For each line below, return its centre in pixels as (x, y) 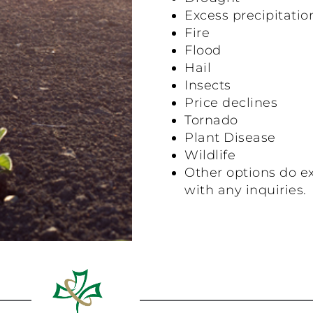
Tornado (211, 120)
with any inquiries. (246, 190)
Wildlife (210, 155)
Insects (208, 85)
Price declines (231, 102)
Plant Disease (230, 137)
